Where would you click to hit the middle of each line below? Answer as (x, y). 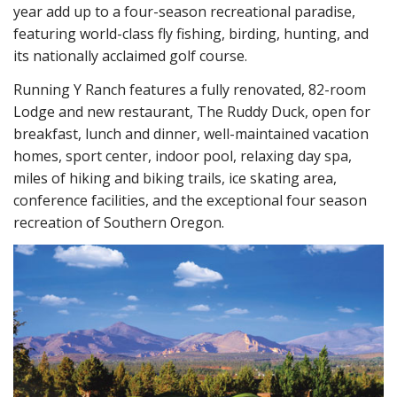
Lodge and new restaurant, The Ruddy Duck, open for (192, 111)
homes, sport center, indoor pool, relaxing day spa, (183, 156)
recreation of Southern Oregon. (119, 222)
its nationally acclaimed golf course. (130, 56)
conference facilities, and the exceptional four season (190, 200)
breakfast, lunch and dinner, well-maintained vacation (191, 133)
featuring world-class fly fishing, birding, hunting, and (191, 34)
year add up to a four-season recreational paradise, (184, 12)
